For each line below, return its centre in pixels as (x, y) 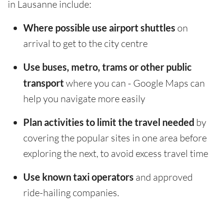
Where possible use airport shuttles (99, 28)
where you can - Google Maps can (134, 83)
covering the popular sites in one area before (115, 138)
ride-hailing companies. (71, 193)
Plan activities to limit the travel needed (109, 122)
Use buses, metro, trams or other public (108, 67)
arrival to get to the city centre (85, 44)
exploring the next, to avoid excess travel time (116, 154)
